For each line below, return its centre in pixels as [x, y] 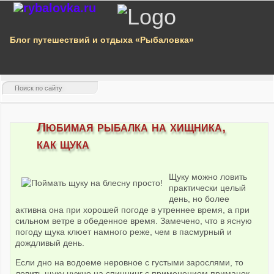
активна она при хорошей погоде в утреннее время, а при [133, 210]
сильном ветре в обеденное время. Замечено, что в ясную [134, 221]
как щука [63, 144]
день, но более [199, 199]
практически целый [208, 188]
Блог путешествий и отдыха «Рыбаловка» [102, 40]
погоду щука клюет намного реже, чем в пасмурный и [124, 232]
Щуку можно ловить [208, 177]
